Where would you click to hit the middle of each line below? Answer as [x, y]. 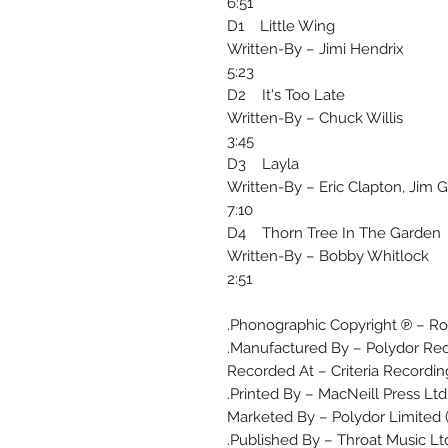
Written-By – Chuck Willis [315, 118]
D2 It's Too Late [286, 95]
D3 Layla [263, 164]
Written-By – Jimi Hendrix [315, 49]
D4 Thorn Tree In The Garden [334, 233]
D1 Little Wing [281, 26]
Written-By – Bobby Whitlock [328, 256]
